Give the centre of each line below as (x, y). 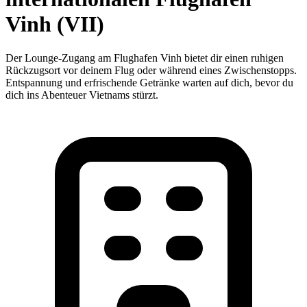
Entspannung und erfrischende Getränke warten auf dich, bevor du (149, 82)
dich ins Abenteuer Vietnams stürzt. (82, 95)
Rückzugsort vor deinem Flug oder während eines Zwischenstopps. (151, 70)
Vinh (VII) (55, 24)
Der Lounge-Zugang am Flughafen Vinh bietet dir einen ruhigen (145, 58)
